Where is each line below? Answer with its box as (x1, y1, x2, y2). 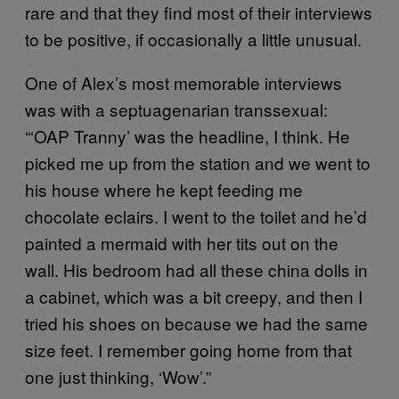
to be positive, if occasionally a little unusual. (25, 26, 362, 51)
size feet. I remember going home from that (25, 337, 352, 362)
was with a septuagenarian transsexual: (25, 96, 328, 121)
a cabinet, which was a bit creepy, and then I (25, 283, 362, 308)
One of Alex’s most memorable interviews (25, 69, 342, 94)
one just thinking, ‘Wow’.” (25, 363, 211, 388)
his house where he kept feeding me (25, 176, 303, 201)
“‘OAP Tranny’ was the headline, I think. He (25, 123, 350, 148)
